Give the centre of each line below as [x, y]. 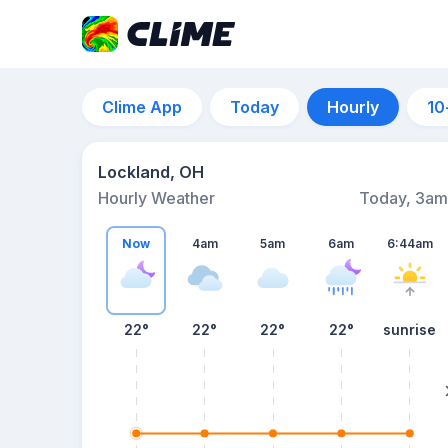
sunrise [410, 329]
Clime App [142, 107]
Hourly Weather [156, 198]
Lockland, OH [151, 172]
